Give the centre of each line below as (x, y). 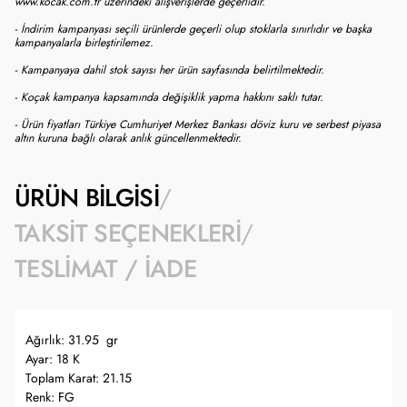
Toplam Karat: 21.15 (79, 378)
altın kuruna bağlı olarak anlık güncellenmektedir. (128, 138)
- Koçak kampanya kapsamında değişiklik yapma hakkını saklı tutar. (169, 97)
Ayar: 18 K (53, 359)
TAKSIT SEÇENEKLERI (128, 233)
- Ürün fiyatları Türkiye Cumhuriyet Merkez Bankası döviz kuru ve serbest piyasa (198, 124)
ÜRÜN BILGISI (87, 198)
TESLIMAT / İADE (106, 269)
